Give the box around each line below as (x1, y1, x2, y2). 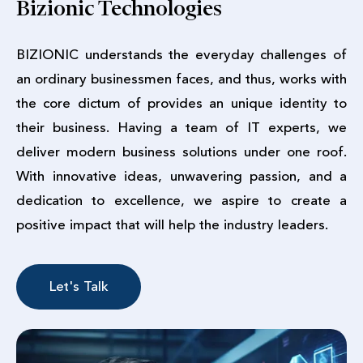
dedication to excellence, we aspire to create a (16, 190, 347, 211)
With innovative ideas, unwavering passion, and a (16, 166, 347, 187)
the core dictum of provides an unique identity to (16, 93, 347, 114)
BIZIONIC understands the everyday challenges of (16, 45, 347, 66)
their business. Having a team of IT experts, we (16, 117, 347, 139)
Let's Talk (49, 276, 109, 297)
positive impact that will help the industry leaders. (16, 215, 328, 236)
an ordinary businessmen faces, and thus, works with (16, 69, 347, 90)
